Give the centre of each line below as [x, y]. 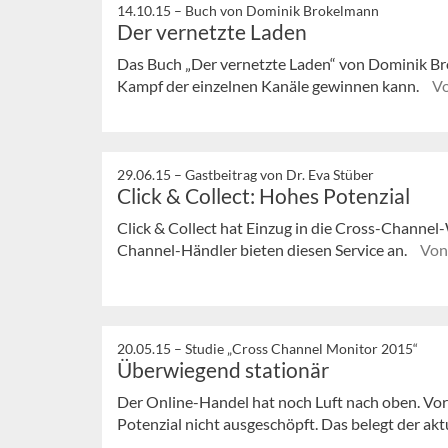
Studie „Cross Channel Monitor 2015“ [301, 349]
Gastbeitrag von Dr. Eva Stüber [279, 175]
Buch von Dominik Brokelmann [282, 11]
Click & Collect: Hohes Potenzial [263, 196]
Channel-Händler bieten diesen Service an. [263, 250]
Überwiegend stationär [223, 370]
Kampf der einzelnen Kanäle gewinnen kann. [269, 86]
